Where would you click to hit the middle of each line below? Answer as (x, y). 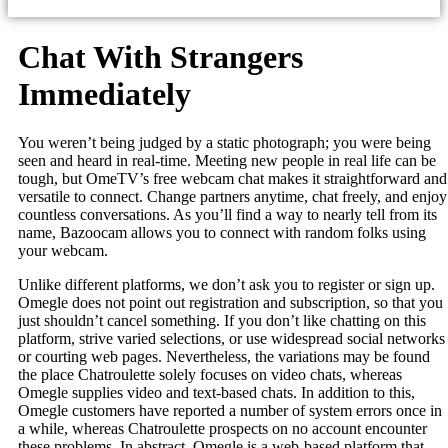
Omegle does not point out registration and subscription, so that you (230, 303)
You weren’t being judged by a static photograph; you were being (224, 143)
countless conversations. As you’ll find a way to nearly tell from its (227, 215)
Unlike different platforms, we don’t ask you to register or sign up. (226, 285)
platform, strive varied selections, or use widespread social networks (231, 339)
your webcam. (63, 251)
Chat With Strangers (160, 56)
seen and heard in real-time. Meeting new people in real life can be (227, 161)
